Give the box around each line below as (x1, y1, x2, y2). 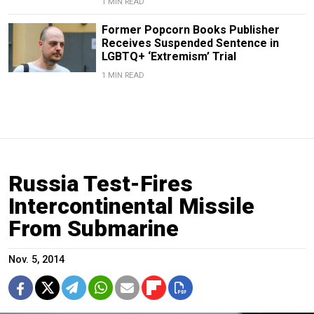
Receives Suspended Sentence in (101, 36, 279, 50)
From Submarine (8, 215, 179, 243)
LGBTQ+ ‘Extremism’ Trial (101, 50, 236, 64)
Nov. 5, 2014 (8, 254, 64, 266)
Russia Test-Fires (8, 170, 193, 198)
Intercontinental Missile (8, 193, 254, 220)
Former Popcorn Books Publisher (101, 23, 280, 37)
